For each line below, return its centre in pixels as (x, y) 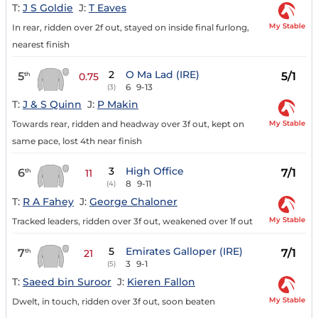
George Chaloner (133, 202)
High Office (154, 171)
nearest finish (41, 44)
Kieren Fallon (161, 281)
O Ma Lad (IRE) (162, 74)
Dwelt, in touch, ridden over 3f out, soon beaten (114, 301)
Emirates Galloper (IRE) (184, 252)
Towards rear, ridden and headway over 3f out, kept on (128, 124)
